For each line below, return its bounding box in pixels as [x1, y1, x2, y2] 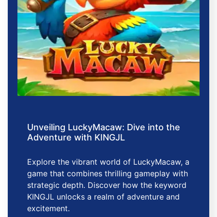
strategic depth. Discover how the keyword [27, 180, 186, 190]
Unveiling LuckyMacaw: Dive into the [27, 122, 180, 133]
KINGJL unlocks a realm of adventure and [27, 192, 180, 202]
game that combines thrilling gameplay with [27, 169, 188, 179]
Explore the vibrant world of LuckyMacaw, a [27, 157, 189, 167]
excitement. [27, 203, 70, 214]
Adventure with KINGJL [27, 132, 125, 143]
